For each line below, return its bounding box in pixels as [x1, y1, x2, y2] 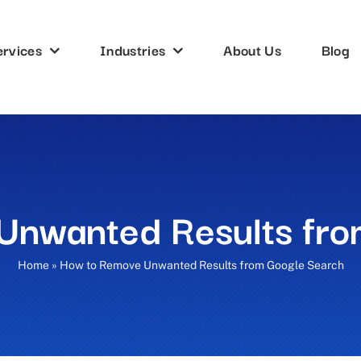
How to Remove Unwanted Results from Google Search [59, 259, 344, 272]
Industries [100, 39, 166, 60]
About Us [223, 39, 281, 60]
